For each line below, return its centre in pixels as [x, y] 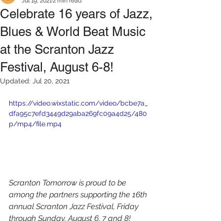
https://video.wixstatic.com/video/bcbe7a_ [78, 103]
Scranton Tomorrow [43, 183]
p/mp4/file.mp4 [35, 124]
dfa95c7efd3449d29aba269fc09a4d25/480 [78, 113]
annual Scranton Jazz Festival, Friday [75, 206]
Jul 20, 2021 [51, 81]
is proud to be [103, 183]
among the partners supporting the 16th [79, 194]
